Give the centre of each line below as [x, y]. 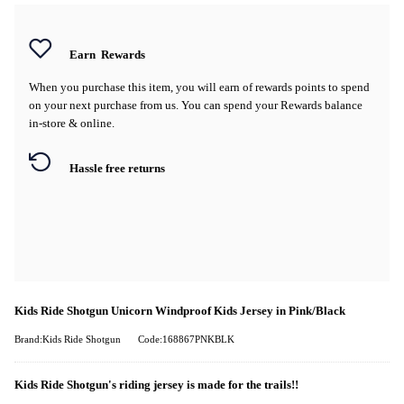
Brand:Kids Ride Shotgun [68, 339]
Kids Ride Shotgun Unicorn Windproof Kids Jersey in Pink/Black [180, 311]
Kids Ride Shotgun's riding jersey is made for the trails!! [156, 385]
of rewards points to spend [306, 87]
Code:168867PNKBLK [186, 339]
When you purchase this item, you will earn [136, 87]
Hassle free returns [117, 168]
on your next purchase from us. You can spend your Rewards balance [196, 105]
